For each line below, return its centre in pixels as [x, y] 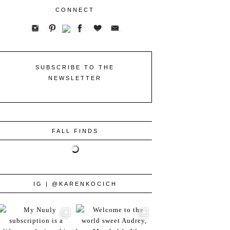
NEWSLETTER [75, 78]
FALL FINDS [75, 131]
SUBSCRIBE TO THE [75, 67]
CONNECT [75, 9]
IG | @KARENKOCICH [75, 184]
